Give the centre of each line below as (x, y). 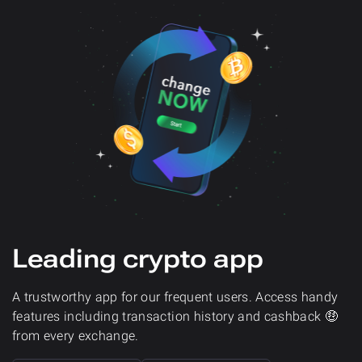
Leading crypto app (138, 258)
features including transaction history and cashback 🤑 (175, 316)
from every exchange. (76, 335)
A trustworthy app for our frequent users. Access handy (175, 297)
